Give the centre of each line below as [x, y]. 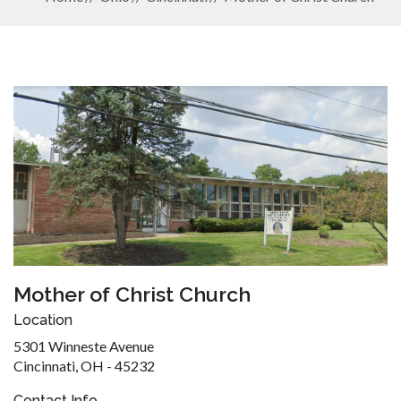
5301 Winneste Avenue [84, 346]
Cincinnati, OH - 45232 [84, 365]
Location [43, 320]
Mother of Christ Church [132, 294]
